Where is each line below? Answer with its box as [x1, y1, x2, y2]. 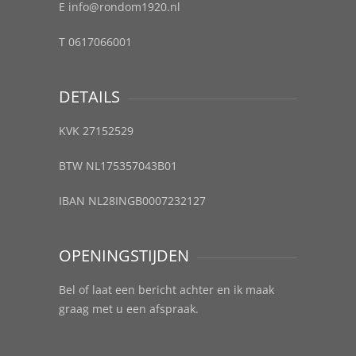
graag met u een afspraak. [59, 301, 199, 317]
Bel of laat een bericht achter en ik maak [59, 282, 274, 298]
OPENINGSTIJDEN [59, 245, 189, 267]
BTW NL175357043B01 [59, 158, 177, 174]
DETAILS [59, 86, 120, 108]
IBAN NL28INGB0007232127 [59, 193, 206, 209]
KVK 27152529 [59, 123, 133, 139]
